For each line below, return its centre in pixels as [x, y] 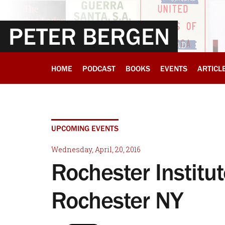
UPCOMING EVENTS [85, 128]
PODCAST [99, 68]
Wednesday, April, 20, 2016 [96, 149]
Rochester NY [117, 200]
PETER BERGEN [89, 36]
